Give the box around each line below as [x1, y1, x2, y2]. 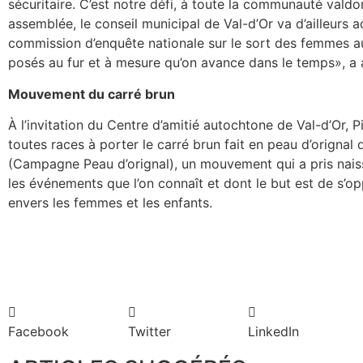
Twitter [127, 323, 171, 340]
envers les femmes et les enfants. [8, 194, 212, 211]
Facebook [8, 323, 69, 340]
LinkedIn [247, 323, 299, 340]
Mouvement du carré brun [8, 85, 175, 102]
